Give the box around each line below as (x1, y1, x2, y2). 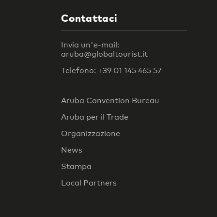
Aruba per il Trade (61, 112, 128, 122)
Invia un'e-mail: (61, 40, 119, 49)
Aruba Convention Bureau (61, 96, 159, 106)
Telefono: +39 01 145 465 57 (61, 65, 162, 75)
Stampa (61, 162, 92, 171)
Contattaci (61, 11, 118, 24)
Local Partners (61, 178, 117, 188)
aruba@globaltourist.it (61, 49, 148, 59)
